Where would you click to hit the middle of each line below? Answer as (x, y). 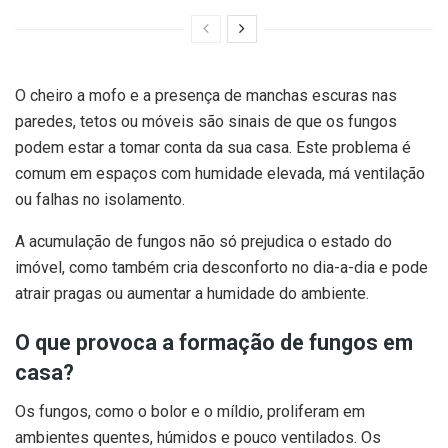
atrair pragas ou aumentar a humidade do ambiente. (192, 293)
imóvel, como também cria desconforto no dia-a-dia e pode (221, 267)
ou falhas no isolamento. (100, 199)
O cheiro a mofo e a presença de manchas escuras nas (206, 95)
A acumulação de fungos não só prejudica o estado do (203, 241)
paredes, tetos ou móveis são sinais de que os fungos (206, 121)
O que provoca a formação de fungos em (214, 343)
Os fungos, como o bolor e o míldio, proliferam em (190, 412)
